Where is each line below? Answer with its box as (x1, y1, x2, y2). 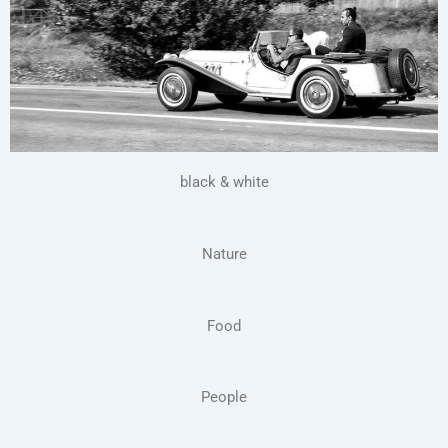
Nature (201, 245, 247, 263)
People (201, 388, 247, 407)
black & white (179, 173, 269, 192)
